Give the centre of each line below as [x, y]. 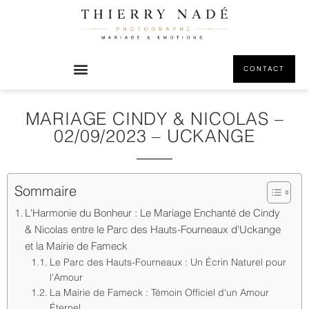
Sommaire [46, 191]
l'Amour [66, 277]
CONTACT [264, 69]
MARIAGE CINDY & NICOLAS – [154, 119]
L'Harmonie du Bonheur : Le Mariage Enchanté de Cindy [153, 213]
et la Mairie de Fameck [77, 246]
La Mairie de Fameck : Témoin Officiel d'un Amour [159, 292]
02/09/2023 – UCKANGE [154, 136]
